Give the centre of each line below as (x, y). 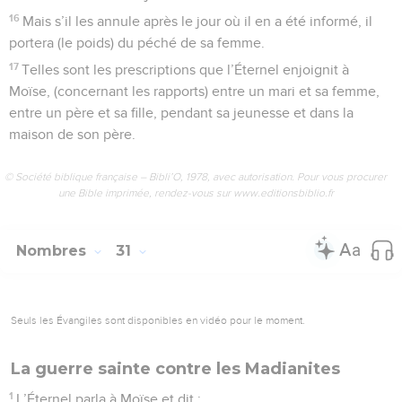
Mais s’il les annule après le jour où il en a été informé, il (198, 21)
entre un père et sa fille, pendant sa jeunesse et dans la (181, 113)
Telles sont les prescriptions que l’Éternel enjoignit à (186, 70)
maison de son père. (72, 134)
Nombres (53, 250)
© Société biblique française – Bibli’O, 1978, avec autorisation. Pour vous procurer (196, 176)
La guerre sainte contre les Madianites (175, 368)
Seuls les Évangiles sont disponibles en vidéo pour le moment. (158, 320)
